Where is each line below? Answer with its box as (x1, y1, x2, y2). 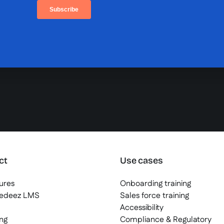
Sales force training (120, 189, 189, 201)
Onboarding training (120, 177, 191, 189)
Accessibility (120, 201, 163, 213)
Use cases (120, 154, 163, 166)
